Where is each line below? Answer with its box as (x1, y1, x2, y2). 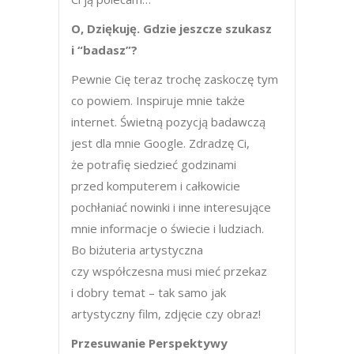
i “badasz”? (71, 42, 137, 58)
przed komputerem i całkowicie (71, 178, 240, 194)
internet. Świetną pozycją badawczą (71, 114, 265, 130)
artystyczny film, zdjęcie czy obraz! (71, 306, 261, 322)
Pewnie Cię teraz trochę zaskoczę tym (71, 71, 278, 87)
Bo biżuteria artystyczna (71, 242, 203, 258)
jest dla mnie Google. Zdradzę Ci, (71, 135, 250, 151)
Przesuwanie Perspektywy (71, 335, 228, 351)
